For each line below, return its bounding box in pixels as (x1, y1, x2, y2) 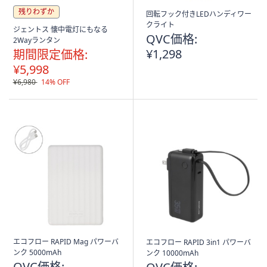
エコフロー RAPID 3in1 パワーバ (145, 237, 251, 247)
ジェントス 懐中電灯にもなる (13, 24, 108, 35)
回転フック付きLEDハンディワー (145, 9, 252, 19)
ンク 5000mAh (13, 247, 61, 257)
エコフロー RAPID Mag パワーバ (13, 237, 119, 247)
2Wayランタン (13, 35, 60, 45)
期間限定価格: (13, 46, 88, 63)
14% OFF (41, 77, 70, 87)
